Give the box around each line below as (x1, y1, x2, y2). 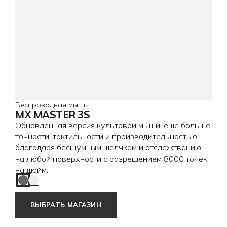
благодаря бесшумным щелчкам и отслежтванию (15, 142, 201, 153)
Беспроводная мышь (15, 100, 88, 109)
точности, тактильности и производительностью (15, 131, 197, 141)
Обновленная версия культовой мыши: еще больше (15, 120, 210, 130)
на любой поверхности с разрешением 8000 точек (15, 153, 207, 164)
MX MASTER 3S (15, 107, 90, 121)
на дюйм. (15, 164, 48, 175)
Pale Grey (32, 179, 69, 190)
